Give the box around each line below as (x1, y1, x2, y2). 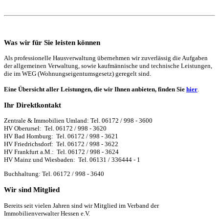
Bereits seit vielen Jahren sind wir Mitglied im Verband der (4, 201, 159, 209)
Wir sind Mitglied (4, 185, 60, 194)
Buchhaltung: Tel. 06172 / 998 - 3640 (4, 170, 104, 178)
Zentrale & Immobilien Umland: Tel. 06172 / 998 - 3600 (4, 117, 153, 125)
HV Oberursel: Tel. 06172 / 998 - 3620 (4, 125, 108, 132)
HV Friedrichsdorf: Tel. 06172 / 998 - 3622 (4, 140, 118, 148)
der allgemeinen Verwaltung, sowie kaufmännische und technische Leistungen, (4, 62, 212, 69)
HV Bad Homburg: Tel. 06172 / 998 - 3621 (4, 132, 118, 140)
